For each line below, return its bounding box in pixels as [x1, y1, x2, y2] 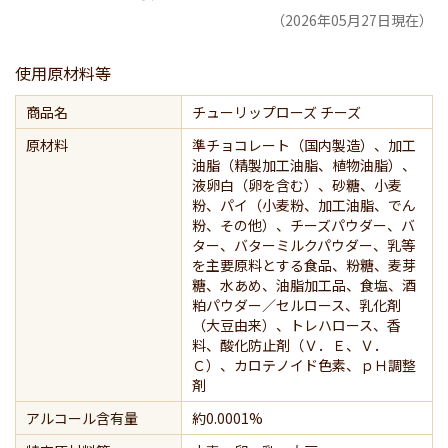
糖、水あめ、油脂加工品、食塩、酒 [192, 275, 416, 296]
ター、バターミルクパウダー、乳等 [192, 235, 415, 256]
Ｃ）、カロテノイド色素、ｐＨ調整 [192, 355, 416, 376]
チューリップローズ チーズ [192, 102, 361, 123]
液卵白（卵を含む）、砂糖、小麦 [192, 175, 402, 196]
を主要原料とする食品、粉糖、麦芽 [192, 255, 416, 276]
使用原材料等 [15, 61, 111, 86]
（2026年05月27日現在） [271, 10, 433, 31]
